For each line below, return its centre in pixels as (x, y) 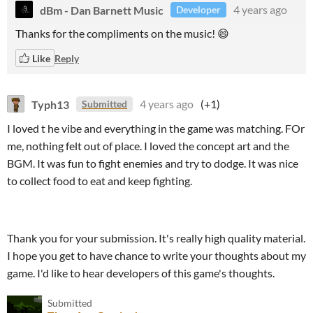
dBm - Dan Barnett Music (102, 9)
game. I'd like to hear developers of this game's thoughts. (141, 273)
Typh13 (50, 104)
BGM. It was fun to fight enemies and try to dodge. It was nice (153, 163)
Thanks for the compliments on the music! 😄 (122, 33)
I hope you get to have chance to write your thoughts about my (156, 255)
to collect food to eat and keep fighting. (100, 181)
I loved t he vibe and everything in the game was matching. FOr (156, 128)
